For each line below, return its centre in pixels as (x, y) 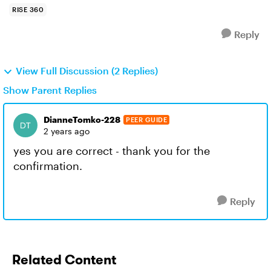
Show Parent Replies (50, 90)
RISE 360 (28, 9)
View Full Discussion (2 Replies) (87, 70)
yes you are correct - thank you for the (112, 151)
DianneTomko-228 (82, 119)
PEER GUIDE (146, 119)
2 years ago (67, 131)
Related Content (64, 260)
